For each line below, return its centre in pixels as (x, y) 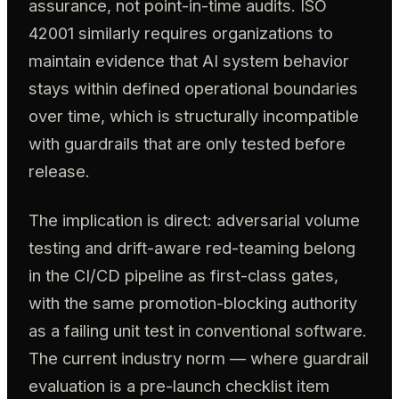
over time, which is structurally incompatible (194, 115)
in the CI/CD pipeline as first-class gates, (183, 276)
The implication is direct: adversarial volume (194, 220)
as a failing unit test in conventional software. (198, 331)
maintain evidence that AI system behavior (189, 60)
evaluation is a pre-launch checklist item (179, 386)
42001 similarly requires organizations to (181, 33)
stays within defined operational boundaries (193, 88)
